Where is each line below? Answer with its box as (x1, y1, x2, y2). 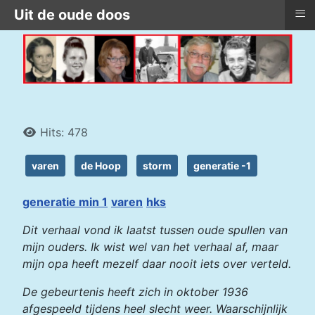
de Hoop (81, 160, 121, 172)
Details (22, 124, 60, 139)
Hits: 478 (40, 125, 88, 139)
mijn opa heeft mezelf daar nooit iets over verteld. (22, 257, 291, 271)
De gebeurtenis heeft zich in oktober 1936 (22, 285, 248, 299)
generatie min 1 (22, 195, 108, 209)
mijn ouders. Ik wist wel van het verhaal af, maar (22, 240, 278, 254)
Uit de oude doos (14, 6, 130, 23)
